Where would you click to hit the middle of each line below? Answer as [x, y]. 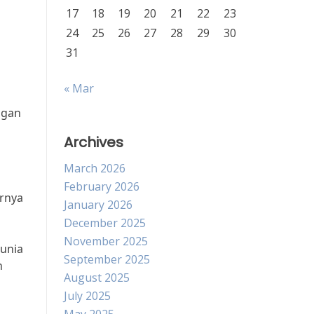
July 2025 [87, 296]
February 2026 [102, 186]
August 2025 [97, 278]
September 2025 [107, 259]
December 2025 [105, 223]
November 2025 [106, 241]
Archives [94, 142]
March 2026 [95, 168]
